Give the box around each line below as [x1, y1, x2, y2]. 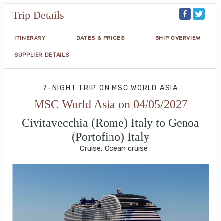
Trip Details [12, 9, 64, 22]
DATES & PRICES [76, 35, 125, 42]
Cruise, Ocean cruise [79, 144, 147, 153]
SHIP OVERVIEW [155, 35, 201, 42]
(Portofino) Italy [72, 130, 149, 144]
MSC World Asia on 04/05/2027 [34, 98, 187, 111]
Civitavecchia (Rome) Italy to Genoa [22, 116, 199, 130]
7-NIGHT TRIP [43, 84, 99, 93]
